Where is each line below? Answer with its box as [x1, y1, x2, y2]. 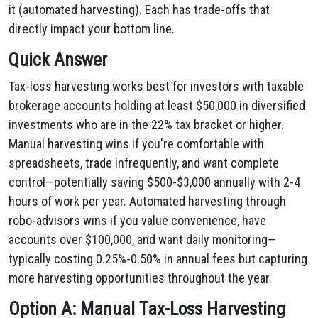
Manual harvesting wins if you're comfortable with [9, 136, 264, 151]
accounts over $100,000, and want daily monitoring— [9, 232, 276, 247]
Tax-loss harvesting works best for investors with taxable [9, 79, 304, 94]
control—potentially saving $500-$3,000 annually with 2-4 [9, 175, 300, 190]
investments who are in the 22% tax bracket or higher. [9, 117, 284, 132]
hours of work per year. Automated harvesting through [9, 194, 286, 209]
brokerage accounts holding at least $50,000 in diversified [9, 98, 305, 113]
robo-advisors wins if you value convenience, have [9, 213, 266, 228]
